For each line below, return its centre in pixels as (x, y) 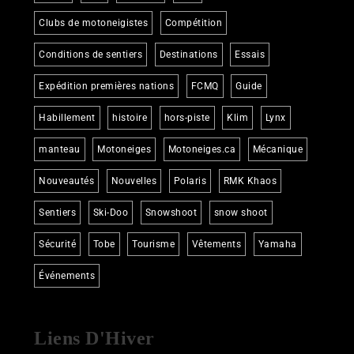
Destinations (188, 54)
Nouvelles (134, 181)
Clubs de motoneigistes (94, 23)
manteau (60, 149)
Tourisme (154, 244)
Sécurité (58, 244)
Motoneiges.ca (202, 149)
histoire (130, 117)
